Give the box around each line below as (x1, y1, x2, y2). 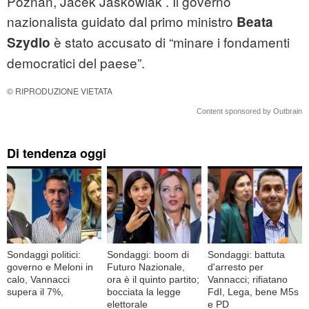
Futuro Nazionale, (107, 261, 186, 272)
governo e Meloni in (7, 261, 93, 272)
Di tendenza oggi (7, 144, 106, 163)
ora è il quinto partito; (107, 273, 200, 285)
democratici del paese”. (7, 53, 145, 72)
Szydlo (7, 33, 50, 52)
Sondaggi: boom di (107, 248, 190, 260)
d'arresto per (207, 261, 263, 272)
